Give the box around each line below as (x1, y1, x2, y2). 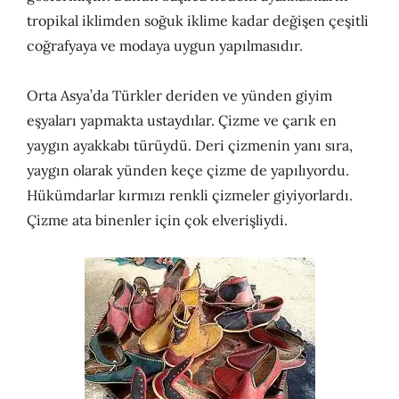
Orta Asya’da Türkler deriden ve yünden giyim (27, 86, 332, 105)
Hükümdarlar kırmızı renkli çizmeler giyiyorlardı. (27, 186, 353, 205)
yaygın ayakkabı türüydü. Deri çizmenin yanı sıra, (27, 136, 353, 155)
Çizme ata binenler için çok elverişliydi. (27, 211, 288, 230)
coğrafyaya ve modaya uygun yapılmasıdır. (27, 37, 303, 55)
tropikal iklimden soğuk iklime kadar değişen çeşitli (27, 12, 369, 30)
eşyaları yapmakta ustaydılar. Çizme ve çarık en (27, 111, 337, 130)
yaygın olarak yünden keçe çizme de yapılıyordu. (27, 161, 349, 180)
